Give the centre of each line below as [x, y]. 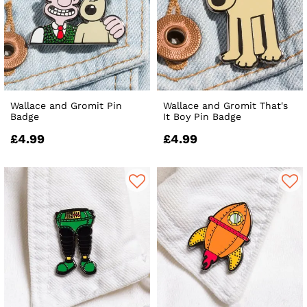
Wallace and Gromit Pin [66, 106]
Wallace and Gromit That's [226, 106]
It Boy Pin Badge [202, 117]
